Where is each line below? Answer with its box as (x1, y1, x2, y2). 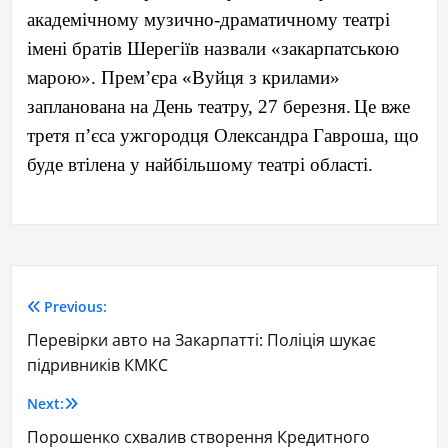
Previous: (44, 297, 107, 317)
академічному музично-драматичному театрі (26, 9, 390, 31)
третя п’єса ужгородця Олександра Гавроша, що (26, 125, 419, 147)
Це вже (353, 96, 410, 118)
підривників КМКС (26, 354, 168, 377)
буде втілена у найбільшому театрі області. (26, 154, 373, 176)
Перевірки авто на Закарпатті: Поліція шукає (26, 329, 376, 352)
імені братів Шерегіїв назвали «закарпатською (26, 38, 399, 60)
